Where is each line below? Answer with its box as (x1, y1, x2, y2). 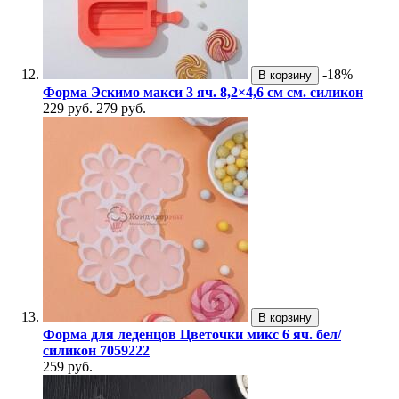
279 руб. (96, 101, 146, 117)
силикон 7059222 (43, 343, 150, 359)
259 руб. (43, 359, 93, 375)
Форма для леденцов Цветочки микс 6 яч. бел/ (43, 327, 341, 343)
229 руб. (43, 101, 93, 117)
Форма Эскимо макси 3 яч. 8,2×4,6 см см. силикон (43, 85, 363, 101)
